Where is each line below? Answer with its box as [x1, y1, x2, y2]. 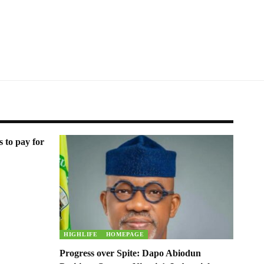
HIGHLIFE [64, 231, 98, 237]
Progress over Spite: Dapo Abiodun [60, 248, 201, 258]
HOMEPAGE [105, 231, 144, 237]
